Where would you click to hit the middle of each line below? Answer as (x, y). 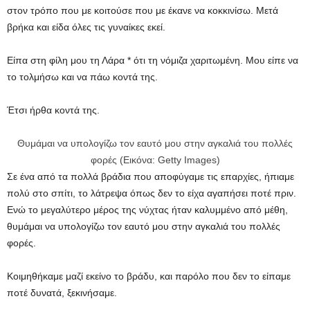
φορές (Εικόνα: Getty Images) (155, 160)
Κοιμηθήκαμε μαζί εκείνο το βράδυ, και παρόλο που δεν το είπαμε (149, 276)
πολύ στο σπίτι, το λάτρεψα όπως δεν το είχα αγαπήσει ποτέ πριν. (152, 193)
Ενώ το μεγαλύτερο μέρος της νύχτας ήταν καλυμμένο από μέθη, (147, 210)
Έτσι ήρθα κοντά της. (53, 110)
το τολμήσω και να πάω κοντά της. (82, 77)
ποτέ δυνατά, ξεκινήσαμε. (62, 293)
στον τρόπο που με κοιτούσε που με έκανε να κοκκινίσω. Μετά (143, 10)
